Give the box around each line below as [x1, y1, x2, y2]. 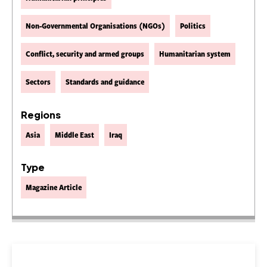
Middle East [55, 129, 94, 140]
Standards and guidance [66, 76, 144, 88]
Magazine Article [26, 181, 82, 193]
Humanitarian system [159, 48, 231, 60]
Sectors [26, 76, 51, 88]
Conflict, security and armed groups [26, 48, 144, 60]
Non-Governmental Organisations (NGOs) [26, 20, 165, 32]
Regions [21, 108, 61, 121]
